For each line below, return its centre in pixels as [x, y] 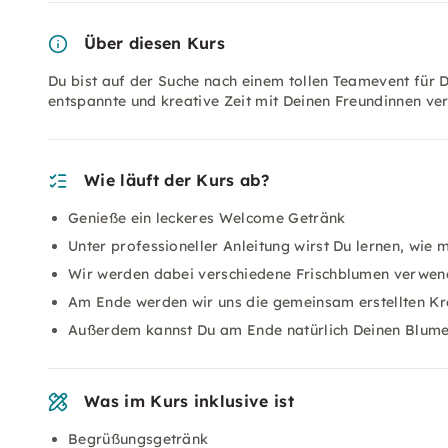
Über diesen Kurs [155, 43]
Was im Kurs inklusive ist [189, 401]
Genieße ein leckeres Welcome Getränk [207, 218]
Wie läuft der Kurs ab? [177, 180]
